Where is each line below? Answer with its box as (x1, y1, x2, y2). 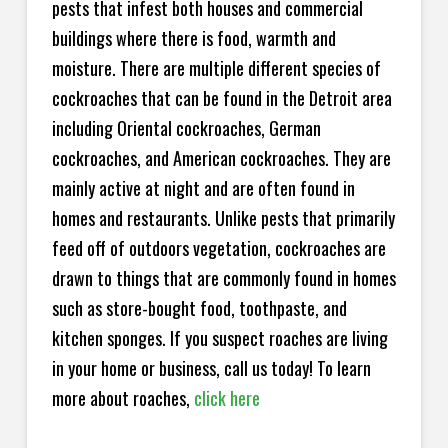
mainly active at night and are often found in (51, 175, 355, 202)
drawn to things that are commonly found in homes (51, 265, 396, 292)
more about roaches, (51, 385, 194, 412)
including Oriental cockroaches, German (51, 115, 321, 142)
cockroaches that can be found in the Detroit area (51, 85, 392, 112)
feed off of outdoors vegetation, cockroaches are (51, 235, 386, 262)
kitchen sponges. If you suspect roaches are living (51, 325, 388, 352)
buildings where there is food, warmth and (51, 25, 336, 52)
